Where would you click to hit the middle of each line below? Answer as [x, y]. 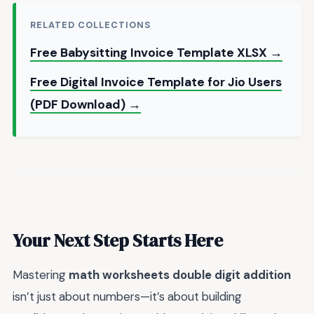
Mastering [41, 274]
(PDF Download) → [86, 105]
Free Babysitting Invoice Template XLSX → [156, 53]
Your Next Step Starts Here [118, 240]
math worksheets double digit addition [180, 274]
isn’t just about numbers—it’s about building [127, 296]
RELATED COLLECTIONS [91, 25]
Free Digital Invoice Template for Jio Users [156, 82]
